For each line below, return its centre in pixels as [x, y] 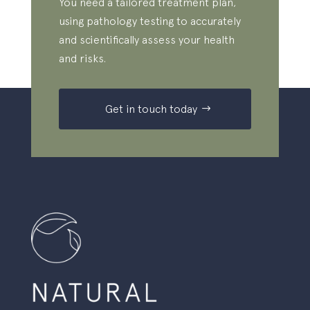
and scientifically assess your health [146, 39]
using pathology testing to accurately [149, 20]
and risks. [82, 58]
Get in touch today [152, 108]
